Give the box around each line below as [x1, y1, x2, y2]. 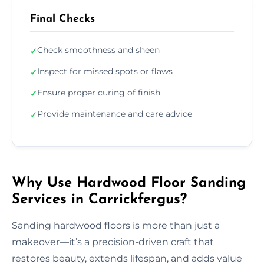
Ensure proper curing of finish [37, 87, 160, 98]
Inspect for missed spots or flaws [37, 65, 173, 77]
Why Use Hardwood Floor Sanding [12, 176, 246, 190]
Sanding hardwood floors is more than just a [12, 219, 220, 231]
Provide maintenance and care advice [37, 108, 192, 119]
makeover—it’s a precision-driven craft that [12, 236, 214, 247]
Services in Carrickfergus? [12, 192, 187, 207]
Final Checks [30, 13, 95, 25]
